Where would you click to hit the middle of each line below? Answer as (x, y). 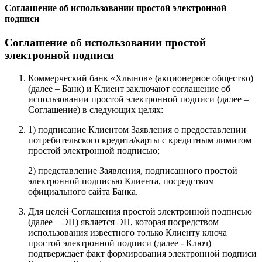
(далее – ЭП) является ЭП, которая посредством (123, 222)
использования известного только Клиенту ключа (127, 232)
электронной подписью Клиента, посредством (121, 181)
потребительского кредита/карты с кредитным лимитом (140, 140)
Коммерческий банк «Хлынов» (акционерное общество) (141, 78)
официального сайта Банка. (83, 191)
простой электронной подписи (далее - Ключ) (120, 243)
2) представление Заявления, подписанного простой (133, 170)
